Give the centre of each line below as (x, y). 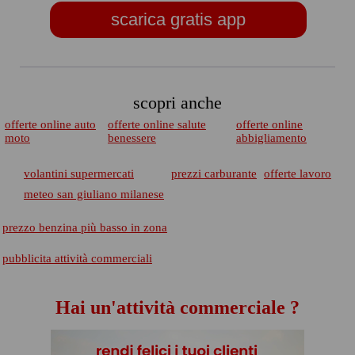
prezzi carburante (214, 174)
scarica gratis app (178, 19)
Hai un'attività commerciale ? (177, 307)
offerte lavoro (298, 174)
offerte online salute (157, 124)
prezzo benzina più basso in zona (85, 227)
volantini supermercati (79, 174)
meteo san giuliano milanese (94, 194)
